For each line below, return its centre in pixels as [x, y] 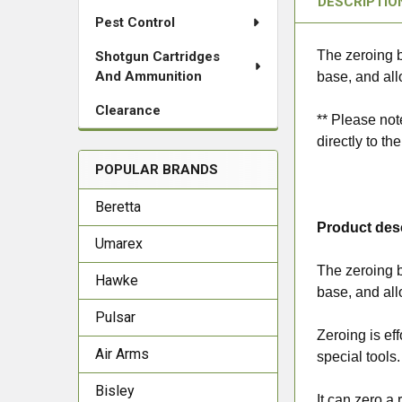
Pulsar [115, 317]
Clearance [128, 110]
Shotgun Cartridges [157, 57]
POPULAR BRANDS [157, 170]
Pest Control [135, 22]
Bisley [115, 391]
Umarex [119, 244]
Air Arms [122, 354]
